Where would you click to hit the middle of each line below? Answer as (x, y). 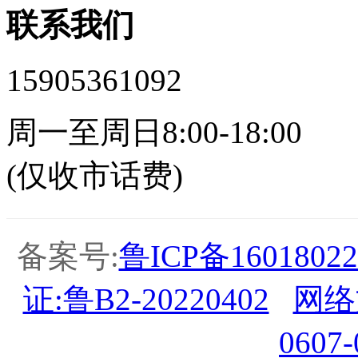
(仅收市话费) (95, 176)
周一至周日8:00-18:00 (154, 133)
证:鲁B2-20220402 (146, 300)
